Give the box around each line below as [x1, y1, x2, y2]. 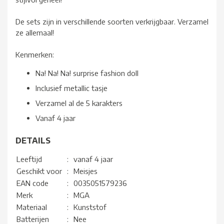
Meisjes [73, 166, 97, 176]
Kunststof [73, 202, 106, 212]
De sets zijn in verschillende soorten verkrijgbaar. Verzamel [15, 17, 208, 26]
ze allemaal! [15, 28, 54, 37]
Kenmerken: [15, 50, 54, 59]
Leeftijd [16, 154, 42, 164]
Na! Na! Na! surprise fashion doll [35, 68, 138, 78]
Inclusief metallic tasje [35, 83, 107, 93]
